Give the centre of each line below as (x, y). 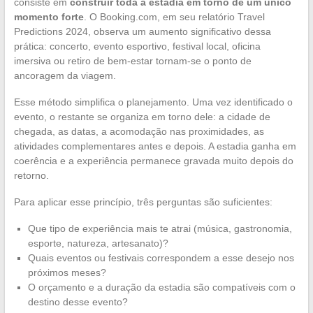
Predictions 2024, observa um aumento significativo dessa (142, 32)
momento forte (49, 17)
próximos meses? (67, 273)
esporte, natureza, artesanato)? (98, 243)
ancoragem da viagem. (65, 76)
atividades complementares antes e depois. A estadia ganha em (155, 146)
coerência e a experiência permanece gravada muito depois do (153, 161)
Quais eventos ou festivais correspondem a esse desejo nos (161, 258)
